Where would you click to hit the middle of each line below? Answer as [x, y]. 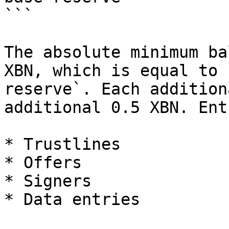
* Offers [43, 163]
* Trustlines [62, 144]
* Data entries [72, 199]
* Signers [48, 181]
